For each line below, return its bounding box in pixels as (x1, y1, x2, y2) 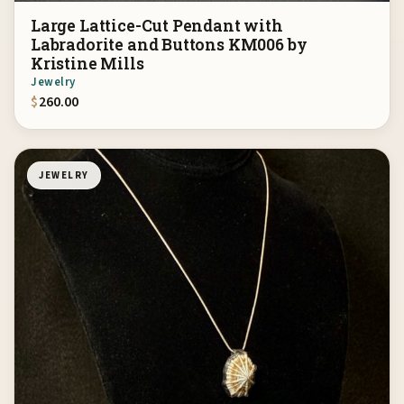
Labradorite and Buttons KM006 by (31, 33, 308, 55)
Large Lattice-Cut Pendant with (31, 14, 283, 36)
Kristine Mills (31, 52, 144, 74)
